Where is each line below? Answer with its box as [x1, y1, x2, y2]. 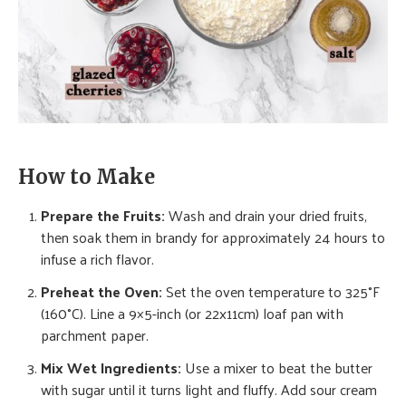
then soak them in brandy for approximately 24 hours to [41, 223, 385, 250]
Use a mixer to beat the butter [181, 353, 372, 381]
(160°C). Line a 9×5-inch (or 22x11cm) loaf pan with [41, 299, 343, 326]
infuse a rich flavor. [41, 245, 154, 272]
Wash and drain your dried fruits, [165, 201, 367, 228]
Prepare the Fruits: [41, 201, 165, 228]
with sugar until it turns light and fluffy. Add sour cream [41, 375, 377, 402]
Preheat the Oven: [41, 277, 162, 304]
